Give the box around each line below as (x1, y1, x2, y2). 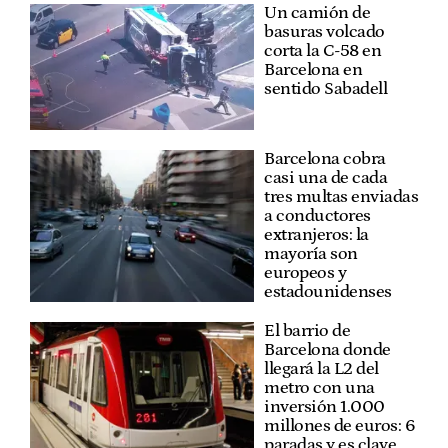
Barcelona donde (264, 339, 391, 360)
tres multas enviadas (264, 186, 418, 207)
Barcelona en (264, 59, 362, 80)
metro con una (264, 377, 375, 398)
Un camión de (264, 2, 370, 23)
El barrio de (264, 320, 350, 341)
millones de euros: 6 (264, 415, 415, 436)
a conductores (264, 205, 371, 226)
